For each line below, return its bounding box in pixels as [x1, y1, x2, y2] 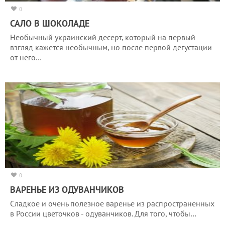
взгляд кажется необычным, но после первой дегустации [10, 42, 212, 52]
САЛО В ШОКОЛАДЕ [10, 17, 89, 29]
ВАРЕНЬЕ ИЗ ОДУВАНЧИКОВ [10, 183, 124, 195]
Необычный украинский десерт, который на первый [10, 32, 195, 42]
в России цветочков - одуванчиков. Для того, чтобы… [10, 208, 196, 218]
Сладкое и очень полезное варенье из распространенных [10, 198, 214, 208]
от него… [10, 52, 42, 62]
